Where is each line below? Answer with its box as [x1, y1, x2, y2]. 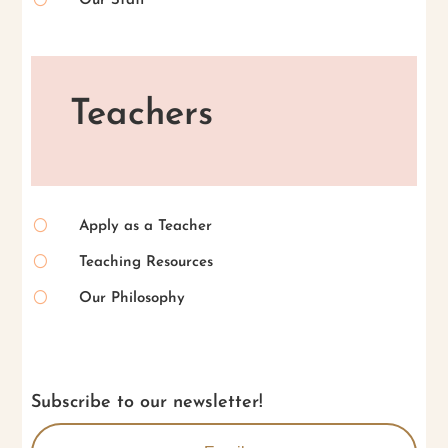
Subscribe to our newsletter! [31, 393, 264, 413]
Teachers [69, 97, 213, 134]
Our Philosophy [78, 290, 185, 306]
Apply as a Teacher [78, 218, 212, 234]
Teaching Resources [78, 254, 213, 270]
